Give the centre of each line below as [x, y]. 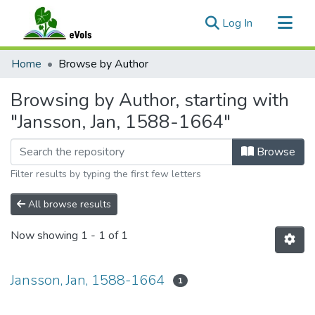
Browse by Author [103, 64]
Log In [237, 23]
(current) [272, 22]
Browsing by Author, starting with [150, 100]
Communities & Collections [76, 58]
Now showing [46, 236]
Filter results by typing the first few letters [106, 174]
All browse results [68, 204]
